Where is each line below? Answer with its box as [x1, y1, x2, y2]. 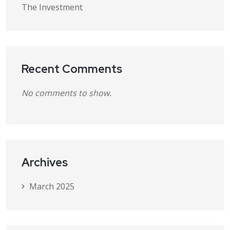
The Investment [22, 2, 83, 13]
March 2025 [29, 181, 74, 192]
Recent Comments [22, 62, 122, 76]
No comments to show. [22, 87, 111, 99]
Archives [22, 155, 68, 170]
